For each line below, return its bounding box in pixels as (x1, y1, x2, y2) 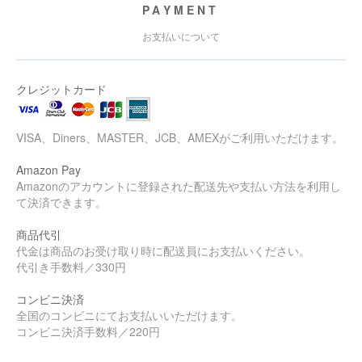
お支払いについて (142, 29, 220, 43)
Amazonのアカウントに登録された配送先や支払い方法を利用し (16, 178, 341, 194)
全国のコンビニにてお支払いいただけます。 (16, 307, 242, 323)
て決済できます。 (16, 194, 107, 210)
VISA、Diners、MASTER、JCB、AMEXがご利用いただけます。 (16, 129, 343, 145)
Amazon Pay (16, 162, 81, 178)
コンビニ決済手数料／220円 (16, 323, 160, 339)
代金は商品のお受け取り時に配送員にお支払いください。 (16, 242, 310, 259)
